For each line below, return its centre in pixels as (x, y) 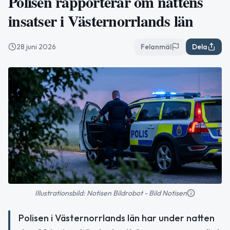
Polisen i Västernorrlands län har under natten (117, 218)
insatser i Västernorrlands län (101, 21)
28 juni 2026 (36, 47)
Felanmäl (156, 47)
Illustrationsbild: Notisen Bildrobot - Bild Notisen (111, 193)
